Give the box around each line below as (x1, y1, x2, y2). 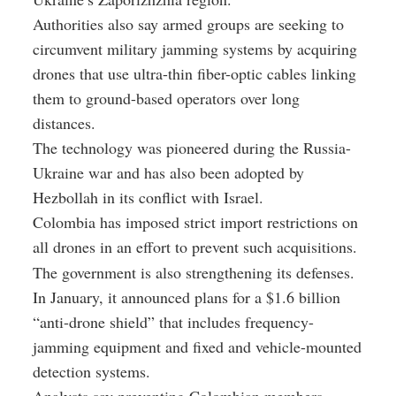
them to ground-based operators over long (33, 87, 300, 109)
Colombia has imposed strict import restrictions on (33, 210, 358, 232)
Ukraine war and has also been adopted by (33, 161, 304, 183)
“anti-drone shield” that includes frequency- (33, 310, 314, 332)
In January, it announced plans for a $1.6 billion (33, 286, 340, 308)
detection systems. (33, 360, 150, 382)
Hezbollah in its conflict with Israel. (33, 186, 263, 208)
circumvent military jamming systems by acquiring (33, 37, 357, 59)
